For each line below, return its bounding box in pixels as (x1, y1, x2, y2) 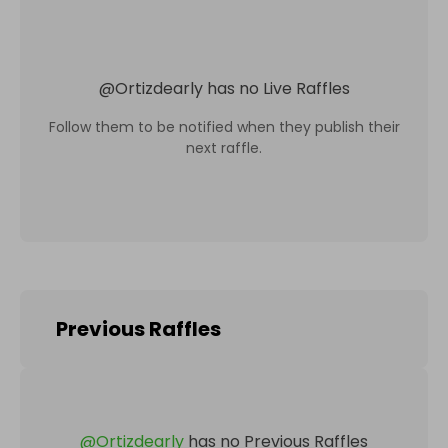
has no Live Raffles (206, 76, 350, 100)
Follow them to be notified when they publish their (48, 116, 400, 137)
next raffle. (186, 137, 262, 158)
